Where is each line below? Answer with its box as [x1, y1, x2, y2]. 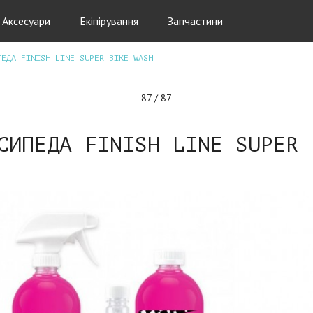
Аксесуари [2, 14, 50, 28]
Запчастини [168, 14, 223, 28]
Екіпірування [80, 14, 138, 28]
